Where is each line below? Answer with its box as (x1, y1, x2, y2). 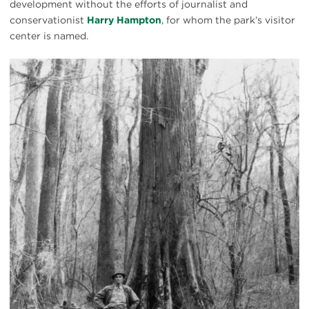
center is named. (10, 30, 88, 41)
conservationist (10, 14, 87, 26)
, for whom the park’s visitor (161, 14, 295, 26)
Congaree (9, 90, 55, 102)
